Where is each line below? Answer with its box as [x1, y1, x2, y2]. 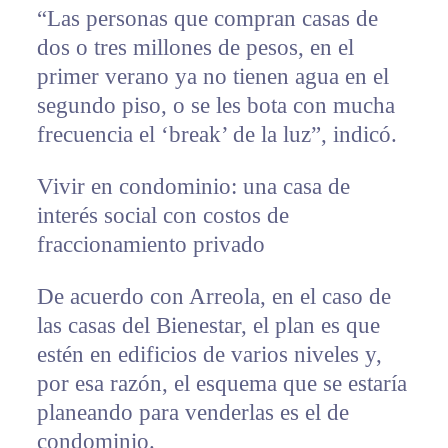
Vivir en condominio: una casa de [36, 173, 350, 199]
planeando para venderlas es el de [36, 399, 349, 425]
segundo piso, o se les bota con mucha [36, 92, 395, 118]
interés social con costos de [36, 202, 289, 228]
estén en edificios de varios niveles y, [36, 341, 382, 367]
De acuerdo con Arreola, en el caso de [36, 283, 391, 309]
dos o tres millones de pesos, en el [36, 34, 354, 60]
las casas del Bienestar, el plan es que [36, 312, 380, 338]
